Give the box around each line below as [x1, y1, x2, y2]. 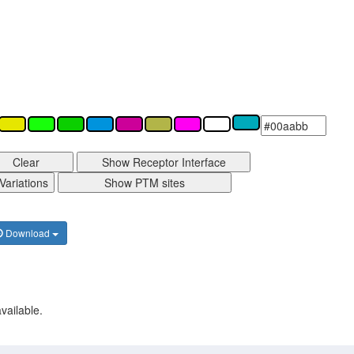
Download [2, 226, 52, 240]
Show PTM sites [104, 175, 185, 191]
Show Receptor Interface [101, 154, 226, 171]
